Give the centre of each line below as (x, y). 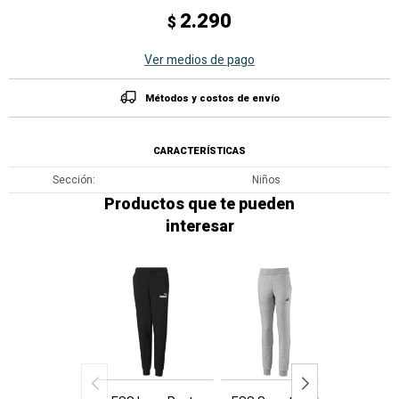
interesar (199, 227)
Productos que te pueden (199, 204)
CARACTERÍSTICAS (199, 151)
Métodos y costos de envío (212, 98)
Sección (72, 180)
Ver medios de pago (199, 60)
